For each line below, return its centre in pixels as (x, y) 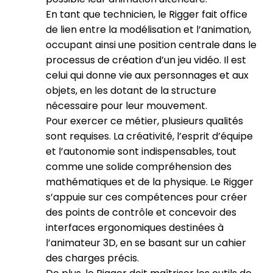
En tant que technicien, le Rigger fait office (147, 14)
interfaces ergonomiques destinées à (135, 228)
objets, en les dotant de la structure (131, 90)
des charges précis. (92, 258)
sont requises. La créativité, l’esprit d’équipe (149, 136)
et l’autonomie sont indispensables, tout (141, 151)
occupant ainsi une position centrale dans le (151, 45)
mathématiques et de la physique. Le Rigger (150, 182)
